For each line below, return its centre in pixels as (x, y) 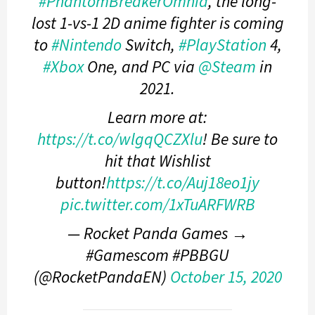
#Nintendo (86, 45)
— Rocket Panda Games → (157, 233)
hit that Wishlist (157, 161)
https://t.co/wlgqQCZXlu (120, 139)
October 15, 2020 (226, 277)
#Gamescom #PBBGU (157, 255)
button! (81, 183)
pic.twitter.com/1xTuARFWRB (157, 205)
